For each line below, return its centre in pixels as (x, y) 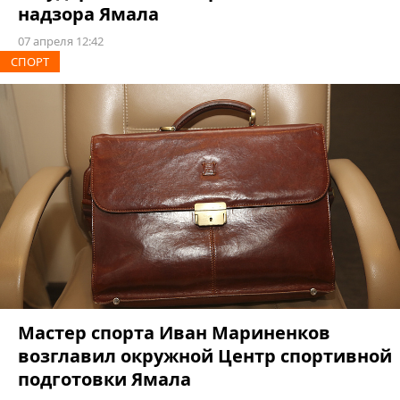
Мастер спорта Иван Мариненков (174, 333)
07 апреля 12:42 (61, 42)
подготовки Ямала (104, 379)
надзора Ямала (88, 14)
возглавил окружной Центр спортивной (205, 356)
